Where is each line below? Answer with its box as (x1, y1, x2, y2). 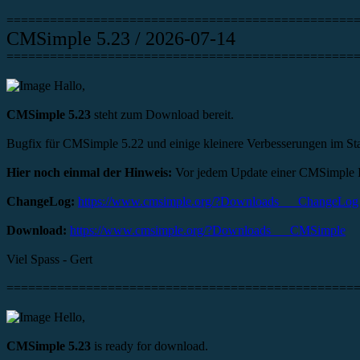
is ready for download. (94, 339, 208, 354)
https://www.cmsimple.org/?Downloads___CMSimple (70, 223, 346, 238)
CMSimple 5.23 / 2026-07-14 (6, 28, 235, 50)
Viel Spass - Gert (6, 252, 92, 267)
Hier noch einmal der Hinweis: (6, 166, 175, 180)
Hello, (51, 310, 85, 325)
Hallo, (51, 79, 85, 93)
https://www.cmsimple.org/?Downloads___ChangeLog (78, 194, 358, 209)
